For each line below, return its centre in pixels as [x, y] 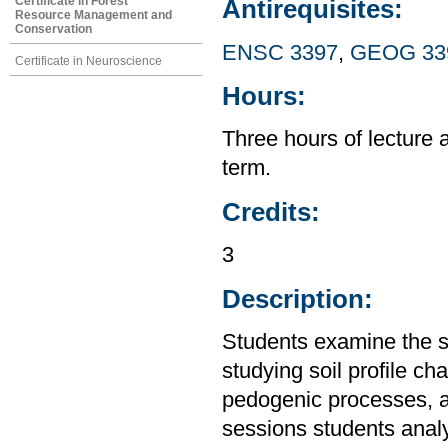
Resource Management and [93, 14]
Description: [297, 298]
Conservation [53, 28]
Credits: [271, 211]
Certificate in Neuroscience [88, 60]
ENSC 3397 [280, 52]
